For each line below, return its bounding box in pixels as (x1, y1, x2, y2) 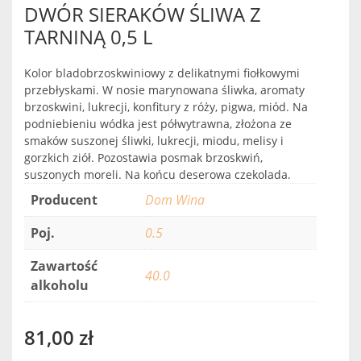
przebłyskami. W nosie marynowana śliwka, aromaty (24, 81, 305, 98)
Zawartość (31, 256, 98, 275)
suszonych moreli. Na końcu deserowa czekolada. (24, 166, 291, 182)
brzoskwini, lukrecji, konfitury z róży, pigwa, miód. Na (24, 98, 308, 114)
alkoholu (31, 276, 89, 294)
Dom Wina (145, 190, 205, 209)
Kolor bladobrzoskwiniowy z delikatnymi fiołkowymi (24, 64, 300, 81)
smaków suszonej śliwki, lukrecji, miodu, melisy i (24, 132, 284, 148)
